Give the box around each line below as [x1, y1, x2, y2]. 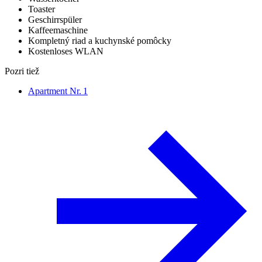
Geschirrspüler [28, 14, 82, 25]
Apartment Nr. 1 [28, 85, 88, 96]
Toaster [28, 4, 55, 14]
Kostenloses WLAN [28, 46, 104, 56]
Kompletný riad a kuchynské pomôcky [28, 35, 171, 46]
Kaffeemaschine [28, 25, 88, 35]
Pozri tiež [5, 65, 39, 76]
